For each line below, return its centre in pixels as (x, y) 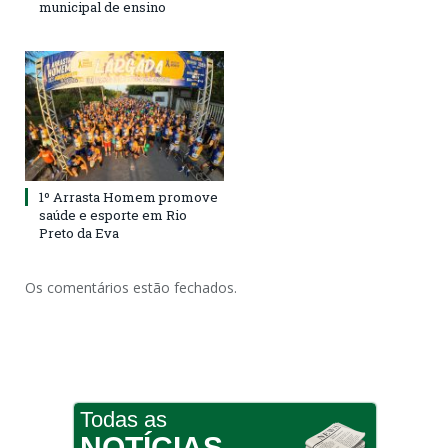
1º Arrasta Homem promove (128, 196)
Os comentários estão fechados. (131, 287)
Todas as (123, 419)
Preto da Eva (79, 232)
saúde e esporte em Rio (113, 214)
